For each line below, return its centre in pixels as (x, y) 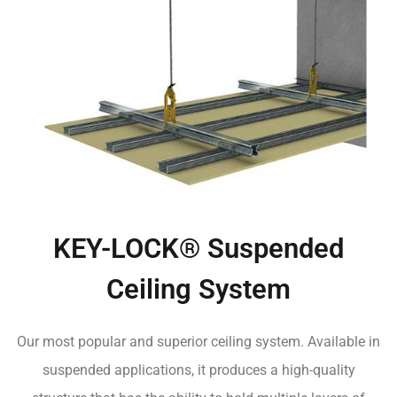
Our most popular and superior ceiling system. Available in (198, 342)
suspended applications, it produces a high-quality (198, 370)
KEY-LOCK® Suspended (198, 249)
